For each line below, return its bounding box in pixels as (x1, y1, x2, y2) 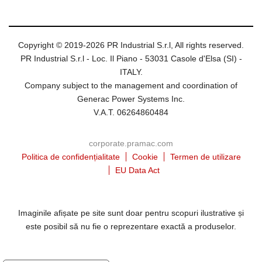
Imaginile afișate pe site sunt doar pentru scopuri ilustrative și (18, 208, 244, 218)
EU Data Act (115, 166, 160, 175)
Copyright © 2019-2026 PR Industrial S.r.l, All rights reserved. (18, 40, 244, 50)
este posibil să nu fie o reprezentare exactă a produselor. (26, 222, 236, 232)
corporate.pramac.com (89, 139, 173, 149)
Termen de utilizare (170, 152, 241, 162)
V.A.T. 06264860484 (94, 108, 168, 118)
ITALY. (119, 67, 143, 77)
